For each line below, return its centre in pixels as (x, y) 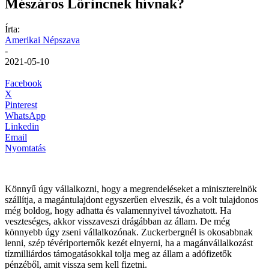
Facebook (23, 83)
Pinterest (21, 104)
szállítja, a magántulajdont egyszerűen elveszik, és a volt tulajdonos (131, 199)
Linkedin (22, 126)
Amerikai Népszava (42, 40)
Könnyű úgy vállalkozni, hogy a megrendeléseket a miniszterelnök (131, 189)
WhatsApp (25, 115)
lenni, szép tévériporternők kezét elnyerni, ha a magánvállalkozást (129, 243)
